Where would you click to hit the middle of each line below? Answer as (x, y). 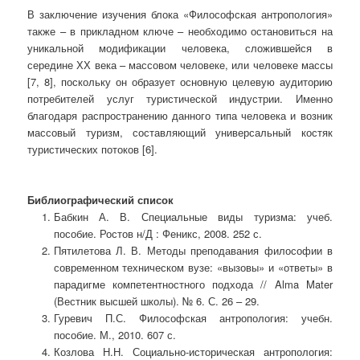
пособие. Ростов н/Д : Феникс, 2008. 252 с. (157, 233)
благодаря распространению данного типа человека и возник (180, 115)
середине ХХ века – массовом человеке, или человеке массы (180, 64)
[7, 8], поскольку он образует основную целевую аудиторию (180, 81)
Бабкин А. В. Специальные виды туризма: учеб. (193, 216)
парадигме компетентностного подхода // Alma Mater (193, 284)
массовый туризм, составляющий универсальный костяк (180, 132)
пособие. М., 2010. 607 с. (115, 334)
